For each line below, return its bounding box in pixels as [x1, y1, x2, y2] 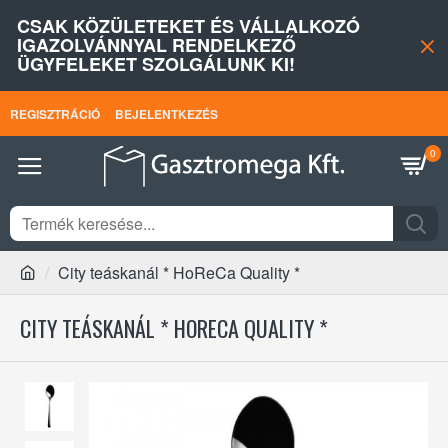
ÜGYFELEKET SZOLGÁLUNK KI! [17, 51, 295, 77]
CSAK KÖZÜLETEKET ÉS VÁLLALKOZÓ [17, 13, 360, 39]
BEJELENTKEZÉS [115, 104, 218, 123]
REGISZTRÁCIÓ [10, 104, 100, 123]
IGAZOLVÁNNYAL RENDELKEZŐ [17, 32, 296, 58]
